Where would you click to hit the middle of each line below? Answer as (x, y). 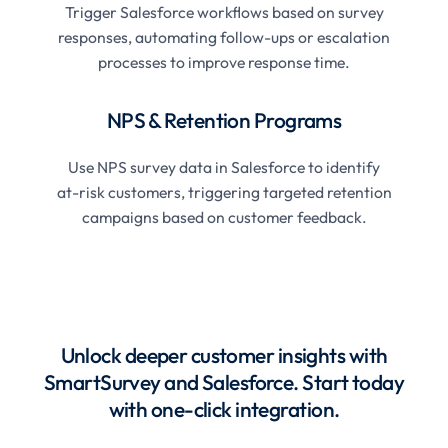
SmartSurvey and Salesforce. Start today (224, 381)
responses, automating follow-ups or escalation (224, 36)
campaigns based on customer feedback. (224, 216)
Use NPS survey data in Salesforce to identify (224, 166)
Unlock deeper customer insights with (224, 354)
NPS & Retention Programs (224, 119)
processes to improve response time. (224, 61)
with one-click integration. (224, 408)
